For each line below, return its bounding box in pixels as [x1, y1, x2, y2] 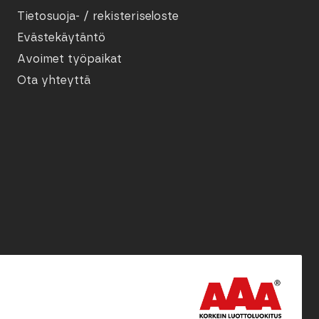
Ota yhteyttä [17, 73, 91, 87]
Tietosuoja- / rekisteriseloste [17, 9, 179, 23]
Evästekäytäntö [17, 30, 106, 44]
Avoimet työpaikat [17, 51, 122, 66]
